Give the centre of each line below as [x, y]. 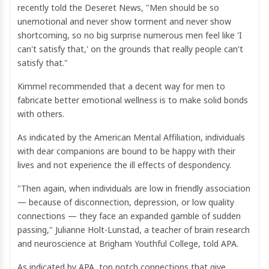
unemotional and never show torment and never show [124, 21]
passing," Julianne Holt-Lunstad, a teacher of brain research [134, 229]
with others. [41, 113]
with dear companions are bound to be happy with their [126, 151]
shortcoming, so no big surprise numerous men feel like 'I [130, 35]
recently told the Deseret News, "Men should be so [118, 7]
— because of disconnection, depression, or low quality [126, 202]
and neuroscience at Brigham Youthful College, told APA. [128, 243]
